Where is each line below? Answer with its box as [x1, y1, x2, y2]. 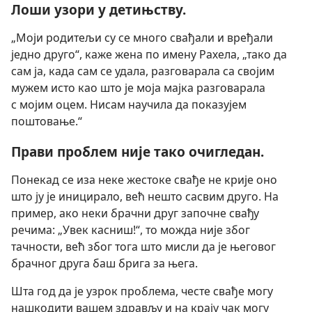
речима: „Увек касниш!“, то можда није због [11, 221, 250, 237]
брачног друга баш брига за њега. [11, 255, 198, 271]
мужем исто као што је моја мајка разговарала [11, 80, 265, 96]
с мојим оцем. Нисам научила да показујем [11, 97, 247, 113]
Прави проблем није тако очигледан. [11, 141, 264, 161]
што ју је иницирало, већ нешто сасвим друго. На [11, 188, 279, 204]
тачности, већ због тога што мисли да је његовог [11, 238, 276, 254]
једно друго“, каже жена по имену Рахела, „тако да [11, 47, 287, 63]
